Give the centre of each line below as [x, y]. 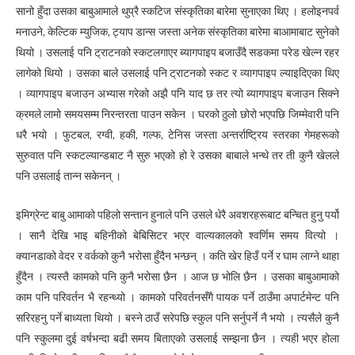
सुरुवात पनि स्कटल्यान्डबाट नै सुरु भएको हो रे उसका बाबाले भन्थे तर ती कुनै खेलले [177, 156]
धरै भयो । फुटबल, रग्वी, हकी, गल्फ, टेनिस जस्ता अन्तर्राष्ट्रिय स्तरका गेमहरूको [177, 135]
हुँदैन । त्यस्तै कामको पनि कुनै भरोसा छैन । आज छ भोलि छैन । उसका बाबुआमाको [177, 276]
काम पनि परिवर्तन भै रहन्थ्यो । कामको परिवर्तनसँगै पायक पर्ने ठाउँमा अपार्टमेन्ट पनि [177, 297]
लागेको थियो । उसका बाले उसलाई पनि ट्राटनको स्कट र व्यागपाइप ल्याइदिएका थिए [177, 73]
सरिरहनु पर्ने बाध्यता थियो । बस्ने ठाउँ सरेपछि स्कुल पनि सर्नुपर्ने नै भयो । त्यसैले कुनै [177, 317]
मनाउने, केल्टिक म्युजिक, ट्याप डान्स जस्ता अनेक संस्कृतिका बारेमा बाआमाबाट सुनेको [177, 32]
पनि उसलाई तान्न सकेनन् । [69, 176]
